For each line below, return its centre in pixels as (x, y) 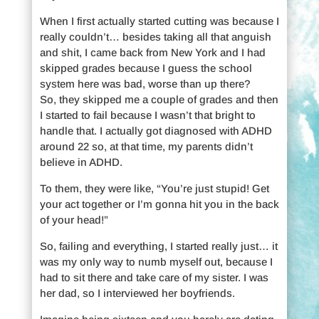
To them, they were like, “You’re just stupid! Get (154, 188)
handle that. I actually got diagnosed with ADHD (156, 130)
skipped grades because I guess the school (146, 68)
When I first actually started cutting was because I (159, 21)
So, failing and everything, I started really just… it (158, 246)
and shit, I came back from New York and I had (152, 52)
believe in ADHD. (81, 162)
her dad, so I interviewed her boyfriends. (137, 293)
